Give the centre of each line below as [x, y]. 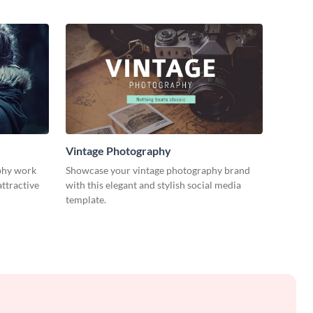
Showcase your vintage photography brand [158, 170]
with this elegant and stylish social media [153, 185]
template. [86, 200]
